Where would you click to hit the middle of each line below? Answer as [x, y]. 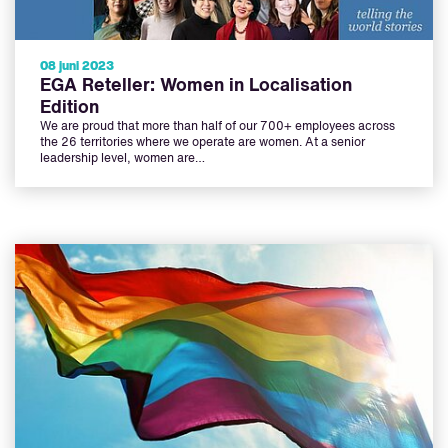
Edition [69, 108]
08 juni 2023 [77, 67]
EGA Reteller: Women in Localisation [196, 86]
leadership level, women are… [122, 159]
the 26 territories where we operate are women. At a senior [202, 143]
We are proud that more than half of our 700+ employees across [217, 127]
